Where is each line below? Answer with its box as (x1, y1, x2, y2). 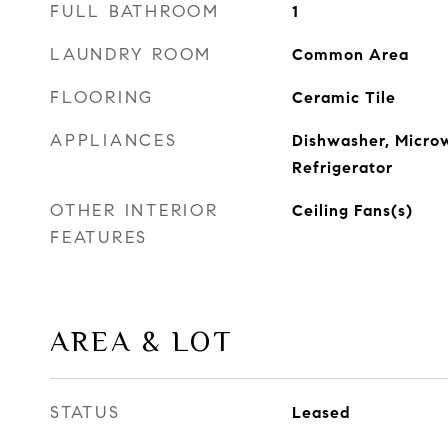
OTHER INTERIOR (50, 200, 219, 221)
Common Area (291, 45, 409, 64)
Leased (291, 403, 351, 422)
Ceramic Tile (291, 88, 396, 107)
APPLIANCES (50, 130, 178, 151)
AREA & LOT (50, 325, 234, 357)
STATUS (50, 402, 121, 423)
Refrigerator (291, 158, 393, 177)
